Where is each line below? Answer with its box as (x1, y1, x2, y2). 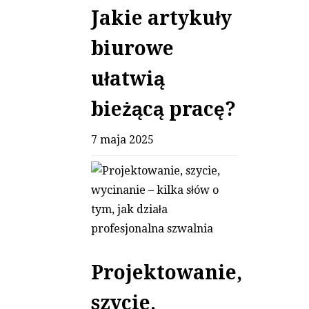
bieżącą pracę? (91, 98, 236, 121)
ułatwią (91, 68, 165, 91)
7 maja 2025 (91, 133, 154, 147)
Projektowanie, (91, 261, 242, 285)
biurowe (91, 37, 174, 61)
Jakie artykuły (91, 7, 232, 30)
